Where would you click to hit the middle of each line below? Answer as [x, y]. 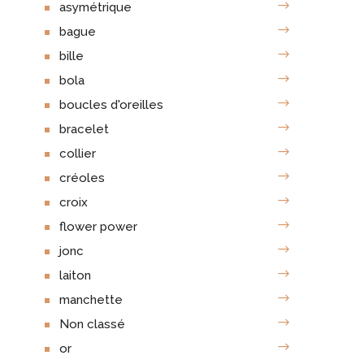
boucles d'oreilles [111, 105]
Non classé [92, 325]
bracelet [84, 130]
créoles [82, 178]
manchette [91, 300]
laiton [75, 276]
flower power [98, 227]
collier [77, 154]
